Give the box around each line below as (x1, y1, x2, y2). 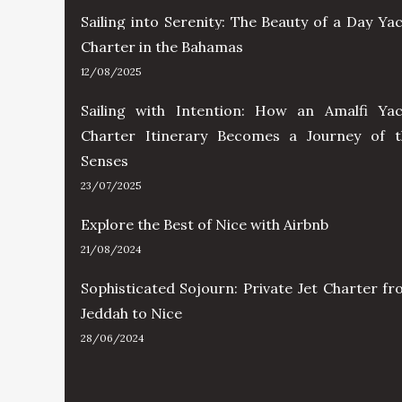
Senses (80, 151, 128, 170)
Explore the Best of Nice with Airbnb (80, 214, 328, 233)
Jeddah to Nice (80, 303, 182, 322)
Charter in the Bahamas (80, 37, 243, 56)
